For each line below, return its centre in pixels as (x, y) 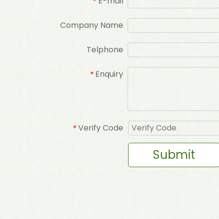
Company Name (92, 25)
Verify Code (101, 128)
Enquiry (109, 74)
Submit (174, 155)
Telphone (105, 50)
